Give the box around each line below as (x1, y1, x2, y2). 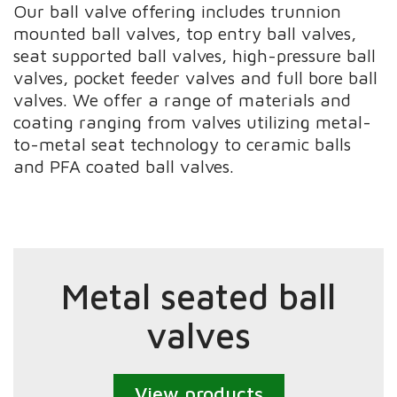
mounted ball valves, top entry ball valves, (13, 22, 357, 43)
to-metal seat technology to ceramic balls (13, 133, 352, 154)
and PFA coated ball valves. (13, 155, 235, 176)
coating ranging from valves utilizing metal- (13, 111, 372, 132)
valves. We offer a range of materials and (13, 89, 352, 110)
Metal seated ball (61, 275, 336, 317)
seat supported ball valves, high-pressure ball (13, 44, 377, 66)
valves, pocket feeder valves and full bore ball (13, 66, 378, 88)
